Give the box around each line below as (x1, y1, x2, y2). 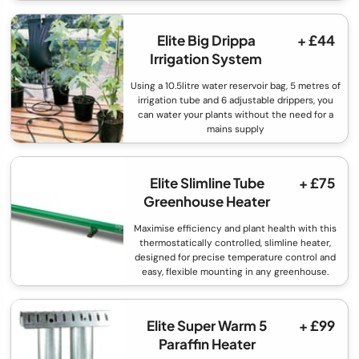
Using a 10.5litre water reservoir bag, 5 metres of (130, 79, 341, 93)
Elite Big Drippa (156, 31, 256, 50)
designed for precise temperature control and (135, 251, 337, 264)
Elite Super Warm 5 (147, 317, 268, 335)
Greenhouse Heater (143, 192, 271, 211)
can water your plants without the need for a (137, 108, 333, 122)
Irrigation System (150, 50, 263, 68)
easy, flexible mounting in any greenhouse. (142, 265, 329, 279)
